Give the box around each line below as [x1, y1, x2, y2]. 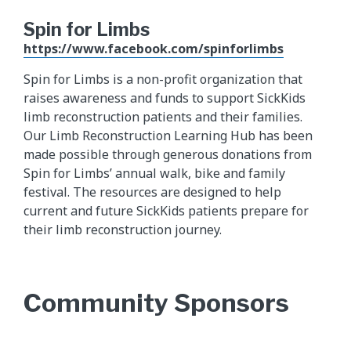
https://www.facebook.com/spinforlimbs [24, 39, 284, 57]
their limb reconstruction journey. [24, 220, 222, 238]
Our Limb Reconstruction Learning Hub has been [24, 126, 313, 144]
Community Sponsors [24, 288, 289, 319]
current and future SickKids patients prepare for [24, 201, 309, 219]
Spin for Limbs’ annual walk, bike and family [24, 164, 285, 182]
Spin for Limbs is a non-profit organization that [24, 70, 302, 88]
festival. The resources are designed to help [24, 183, 281, 201]
